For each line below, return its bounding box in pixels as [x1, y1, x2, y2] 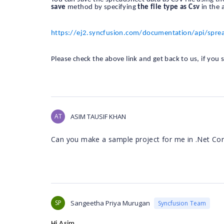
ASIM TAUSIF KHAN [70, 112, 126, 121]
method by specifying [65, 3, 138, 11]
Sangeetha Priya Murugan [70, 198, 150, 208]
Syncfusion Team [158, 198, 206, 207]
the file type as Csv [137, 3, 200, 11]
